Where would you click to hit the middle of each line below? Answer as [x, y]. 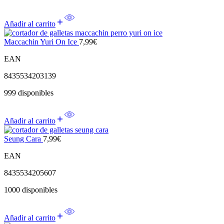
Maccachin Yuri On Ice [41, 42]
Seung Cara [23, 139]
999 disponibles [29, 93]
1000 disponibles [31, 190]
